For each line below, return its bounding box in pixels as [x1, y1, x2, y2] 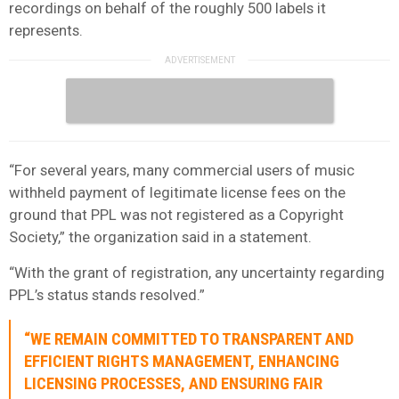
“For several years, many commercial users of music [9, 160, 354, 179]
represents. [9, 20, 83, 39]
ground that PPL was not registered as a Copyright [9, 205, 344, 224]
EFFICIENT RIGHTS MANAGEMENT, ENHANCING [24, 351, 339, 371]
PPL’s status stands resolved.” [9, 285, 205, 304]
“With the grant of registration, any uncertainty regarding [9, 263, 385, 281]
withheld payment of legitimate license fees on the [9, 183, 346, 201]
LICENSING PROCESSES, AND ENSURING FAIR [24, 373, 322, 394]
